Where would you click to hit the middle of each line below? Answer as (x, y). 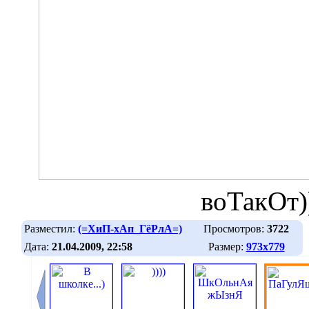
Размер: (227, 246)
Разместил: (51, 228)
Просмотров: (235, 228)
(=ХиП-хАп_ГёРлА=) (130, 228)
